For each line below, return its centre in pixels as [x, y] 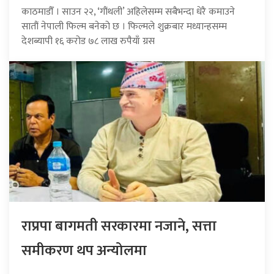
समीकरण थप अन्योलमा [84, 250]
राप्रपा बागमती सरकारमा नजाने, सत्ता [119, 226]
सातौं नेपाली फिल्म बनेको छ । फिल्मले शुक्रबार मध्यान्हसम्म [124, 26]
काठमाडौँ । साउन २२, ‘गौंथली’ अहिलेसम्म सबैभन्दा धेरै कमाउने [128, 12]
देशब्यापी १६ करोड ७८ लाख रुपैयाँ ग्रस [88, 41]
